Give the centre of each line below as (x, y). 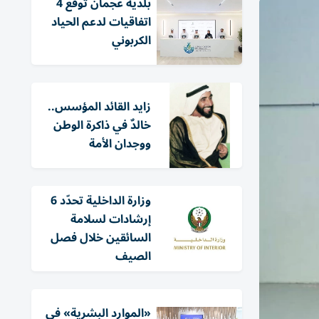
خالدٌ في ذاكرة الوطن (102, 125)
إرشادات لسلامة (111, 219)
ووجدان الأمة (120, 144)
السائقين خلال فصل (101, 238)
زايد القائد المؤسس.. (99, 107)
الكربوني (131, 41)
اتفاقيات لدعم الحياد (101, 22)
